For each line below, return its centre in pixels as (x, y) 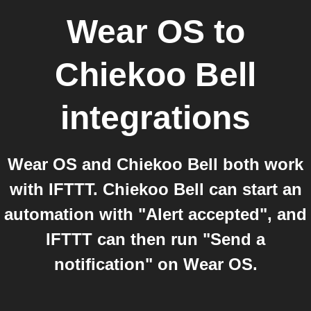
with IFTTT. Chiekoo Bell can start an (155, 189)
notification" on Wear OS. (155, 264)
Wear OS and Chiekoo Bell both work (155, 164)
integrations (155, 118)
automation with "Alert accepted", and (155, 214)
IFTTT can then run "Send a (155, 239)
